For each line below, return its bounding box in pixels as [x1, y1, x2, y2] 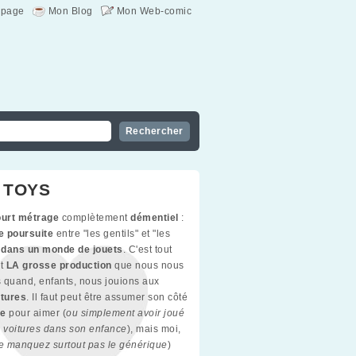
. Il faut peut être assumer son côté [26, 292, 188, 303]
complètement [59, 212, 130, 223]
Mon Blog [48, 6, 93, 17]
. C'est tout [122, 244, 172, 255]
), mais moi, [126, 323, 181, 335]
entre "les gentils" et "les [53, 228, 170, 239]
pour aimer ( [6, 308, 66, 319]
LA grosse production [6, 260, 112, 271]
